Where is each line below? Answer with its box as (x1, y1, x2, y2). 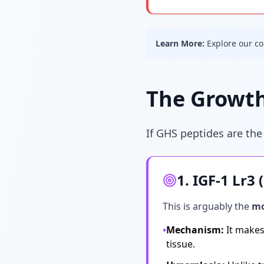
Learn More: (156, 38, 204, 49)
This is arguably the (163, 200, 252, 213)
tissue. (166, 237, 195, 250)
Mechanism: (166, 223, 224, 236)
